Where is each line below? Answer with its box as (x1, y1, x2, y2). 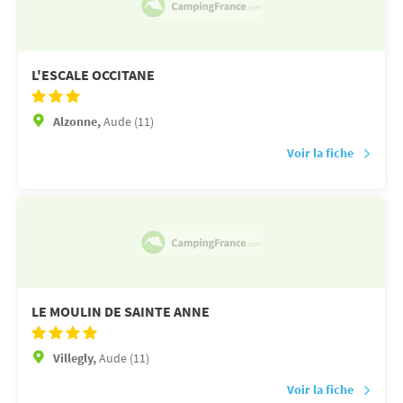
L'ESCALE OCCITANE (31, 65, 155, 84)
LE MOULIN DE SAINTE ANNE (31, 301, 210, 320)
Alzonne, (53, 112, 103, 130)
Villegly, (53, 349, 99, 366)
